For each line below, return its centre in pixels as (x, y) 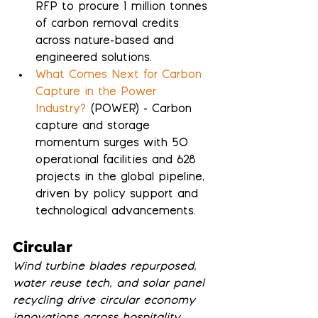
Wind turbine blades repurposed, (107, 267)
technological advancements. (116, 212)
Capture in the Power (98, 92)
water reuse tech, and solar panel (111, 284)
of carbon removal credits (109, 24)
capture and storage (95, 126)
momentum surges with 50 (114, 143)
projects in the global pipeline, (122, 177)
